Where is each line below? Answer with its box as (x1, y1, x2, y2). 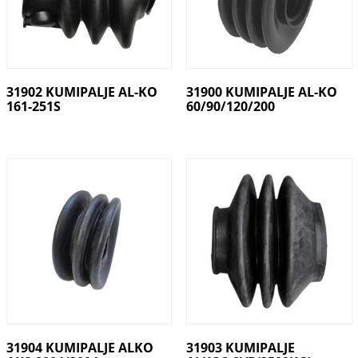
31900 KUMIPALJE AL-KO (185, 82, 337, 101)
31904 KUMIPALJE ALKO (6, 338, 153, 356)
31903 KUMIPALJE (185, 338, 295, 356)
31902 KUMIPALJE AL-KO (6, 82, 157, 101)
